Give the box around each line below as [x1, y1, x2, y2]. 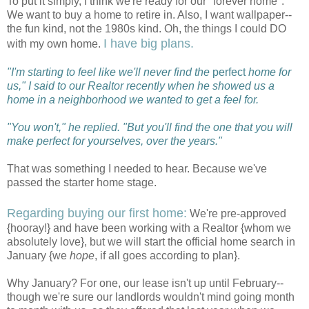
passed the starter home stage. [7, 176, 157, 188]
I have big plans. [103, 36, 194, 50]
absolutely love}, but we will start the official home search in [7, 235, 295, 248]
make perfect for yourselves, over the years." [7, 134, 222, 147]
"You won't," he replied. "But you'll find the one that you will [7, 121, 292, 133]
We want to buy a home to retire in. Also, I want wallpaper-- [7, 8, 292, 21]
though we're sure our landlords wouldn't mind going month [7, 290, 295, 303]
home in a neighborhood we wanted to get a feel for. [7, 93, 259, 106]
